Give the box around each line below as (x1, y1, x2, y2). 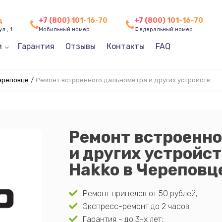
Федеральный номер (134, 26, 193, 33)
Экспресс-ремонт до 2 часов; (82, 202, 191, 211)
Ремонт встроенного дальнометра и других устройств (35, 76, 210, 84)
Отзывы (65, 42, 96, 51)
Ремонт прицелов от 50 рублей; (82, 189, 197, 198)
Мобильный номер (39, 26, 90, 33)
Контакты (106, 42, 145, 51)
